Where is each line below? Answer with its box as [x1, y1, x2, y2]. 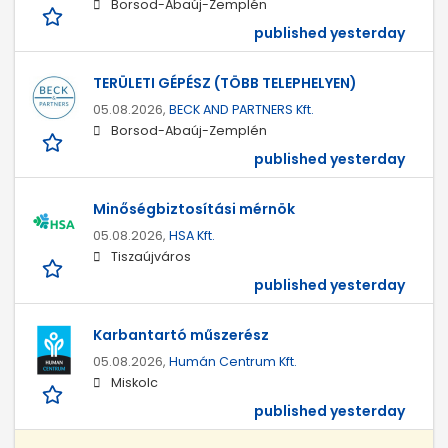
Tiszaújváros [111, 248, 191, 266]
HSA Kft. [169, 227, 215, 245]
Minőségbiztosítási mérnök [93, 199, 295, 220]
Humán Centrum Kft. [169, 353, 297, 371]
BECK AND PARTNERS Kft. [169, 101, 314, 119]
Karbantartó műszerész [93, 325, 269, 346]
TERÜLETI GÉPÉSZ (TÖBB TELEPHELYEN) [93, 73, 357, 94]
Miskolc [111, 374, 158, 392]
